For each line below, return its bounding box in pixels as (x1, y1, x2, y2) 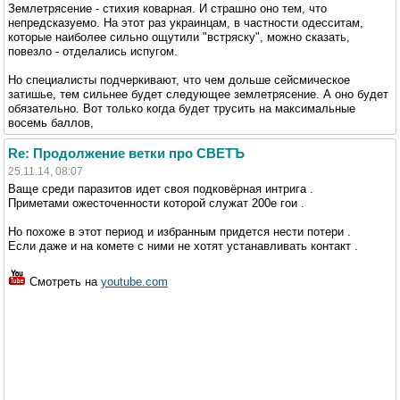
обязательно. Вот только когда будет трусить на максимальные (8, 101, 355, 115)
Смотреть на (26, 274, 101, 288)
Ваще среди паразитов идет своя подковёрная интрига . (8, 181, 313, 196)
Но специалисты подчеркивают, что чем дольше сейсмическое (8, 72, 350, 87)
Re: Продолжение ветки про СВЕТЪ (8, 145, 245, 161)
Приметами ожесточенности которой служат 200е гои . (8, 196, 304, 210)
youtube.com (101, 274, 168, 288)
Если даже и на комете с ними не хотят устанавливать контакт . (8, 238, 358, 253)
